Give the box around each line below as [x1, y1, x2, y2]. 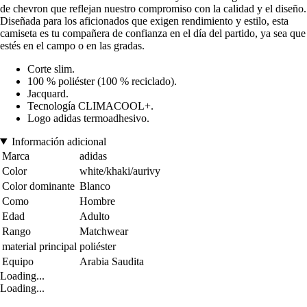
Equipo [2, 255, 34, 267]
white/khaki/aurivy [79, 164, 160, 177]
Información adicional [11, 135, 106, 147]
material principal [2, 240, 77, 252]
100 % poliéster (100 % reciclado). [27, 75, 177, 87]
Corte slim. [27, 62, 75, 75]
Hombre [79, 195, 115, 207]
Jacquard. [27, 87, 69, 99]
